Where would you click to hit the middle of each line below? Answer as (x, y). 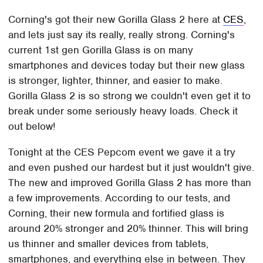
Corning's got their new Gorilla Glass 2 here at (116, 19)
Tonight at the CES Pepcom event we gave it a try (122, 152)
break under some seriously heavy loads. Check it (123, 111)
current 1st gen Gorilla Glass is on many (101, 50)
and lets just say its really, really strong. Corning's (122, 34)
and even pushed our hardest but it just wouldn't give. (131, 167)
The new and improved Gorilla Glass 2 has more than (130, 182)
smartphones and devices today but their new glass (127, 65)
